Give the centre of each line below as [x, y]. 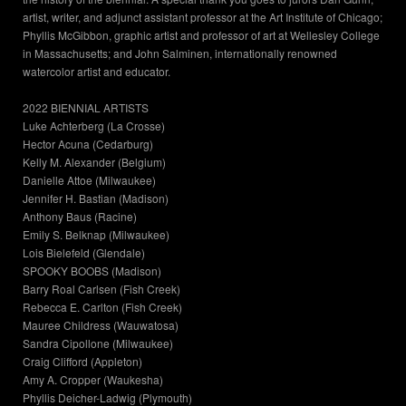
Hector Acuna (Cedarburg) [88, 144]
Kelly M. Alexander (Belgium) [94, 162]
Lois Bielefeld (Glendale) [84, 253]
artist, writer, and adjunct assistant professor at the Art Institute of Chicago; [203, 17]
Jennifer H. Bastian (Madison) [96, 198]
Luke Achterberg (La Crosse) [94, 126]
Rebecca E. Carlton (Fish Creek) [102, 307]
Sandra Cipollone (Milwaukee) [98, 343]
